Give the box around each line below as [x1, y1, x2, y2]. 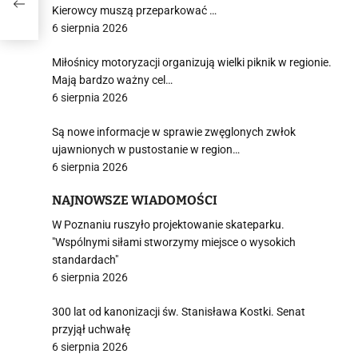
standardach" [52, 253, 118, 266]
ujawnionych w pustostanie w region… [52, 143, 240, 156]
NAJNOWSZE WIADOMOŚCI [52, 193, 217, 208]
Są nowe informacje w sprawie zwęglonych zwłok [52, 125, 296, 138]
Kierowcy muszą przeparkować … [52, 4, 217, 17]
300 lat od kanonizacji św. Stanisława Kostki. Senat [52, 305, 305, 318]
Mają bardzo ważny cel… [52, 74, 173, 86]
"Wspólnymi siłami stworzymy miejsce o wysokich [52, 236, 296, 249]
